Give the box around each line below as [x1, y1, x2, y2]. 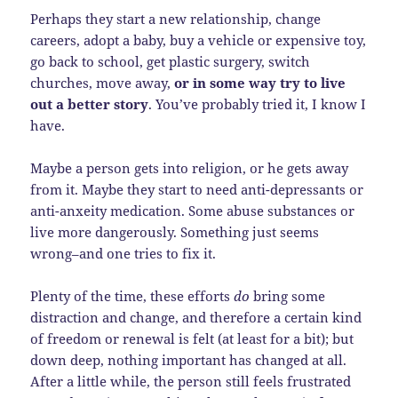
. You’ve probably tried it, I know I [148, 95, 367, 114]
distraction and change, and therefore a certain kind [30, 308, 362, 327]
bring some [250, 287, 326, 306]
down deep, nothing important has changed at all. [30, 351, 347, 370]
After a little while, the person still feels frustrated [30, 372, 352, 391]
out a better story [30, 95, 149, 114]
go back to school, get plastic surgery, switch [30, 52, 311, 71]
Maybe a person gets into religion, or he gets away [30, 159, 349, 178]
